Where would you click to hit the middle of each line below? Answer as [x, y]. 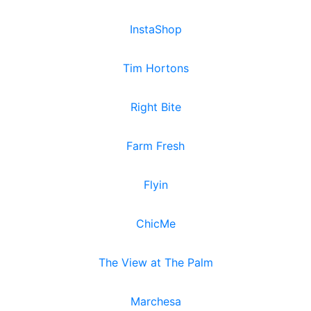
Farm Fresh [155, 145]
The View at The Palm [155, 262]
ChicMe [155, 223]
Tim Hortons [155, 68]
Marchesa [155, 301]
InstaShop [155, 29]
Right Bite [155, 107]
